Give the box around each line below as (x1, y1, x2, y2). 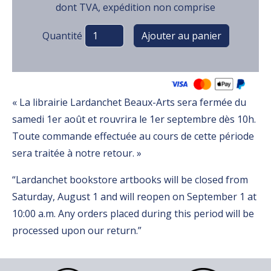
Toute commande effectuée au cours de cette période (12, 129, 254, 143)
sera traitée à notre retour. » (12, 146, 142, 160)
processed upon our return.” (12, 223, 142, 237)
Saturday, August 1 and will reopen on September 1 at (12, 189, 256, 203)
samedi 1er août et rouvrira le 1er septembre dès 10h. (12, 112, 256, 126)
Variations (41, 15, 92, 28)
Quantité (42, 29, 82, 43)
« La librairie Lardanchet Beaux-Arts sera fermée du (12, 95, 246, 109)
